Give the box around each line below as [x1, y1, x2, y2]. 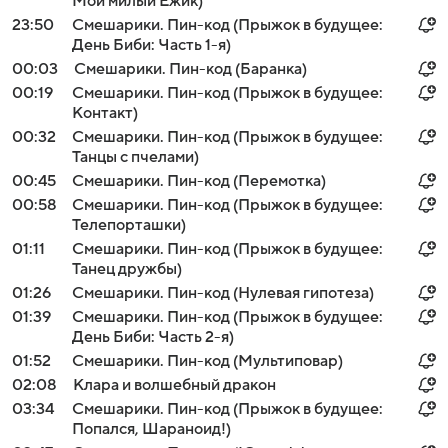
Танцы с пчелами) [72, 148, 199, 166]
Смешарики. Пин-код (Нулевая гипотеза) [72, 284, 374, 302]
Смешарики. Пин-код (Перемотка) [72, 172, 326, 190]
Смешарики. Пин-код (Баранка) [74, 60, 307, 78]
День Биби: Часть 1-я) [72, 36, 231, 54]
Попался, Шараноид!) [72, 420, 231, 438]
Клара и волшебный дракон [73, 376, 276, 394]
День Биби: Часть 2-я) [72, 328, 234, 346]
